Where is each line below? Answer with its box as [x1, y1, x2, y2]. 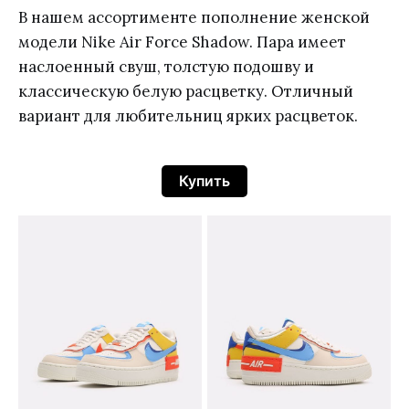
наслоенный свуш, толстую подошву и [18, 56, 314, 77]
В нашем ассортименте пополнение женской [18, 6, 370, 27]
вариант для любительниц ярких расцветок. [18, 105, 358, 126]
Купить [179, 172, 230, 191]
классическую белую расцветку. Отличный [18, 80, 353, 101]
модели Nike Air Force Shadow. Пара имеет [18, 31, 346, 52]
